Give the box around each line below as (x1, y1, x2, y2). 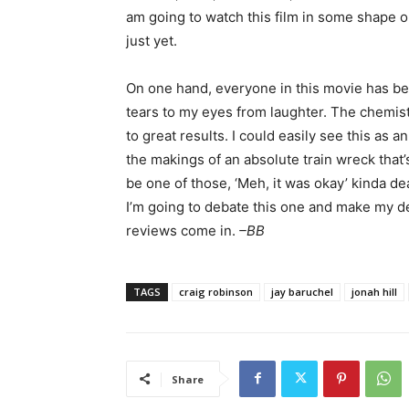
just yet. (126, 31, 177, 49)
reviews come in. (126, 221, 239, 239)
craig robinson (179, 284, 253, 299)
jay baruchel (271, 284, 333, 299)
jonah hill (351, 284, 397, 299)
